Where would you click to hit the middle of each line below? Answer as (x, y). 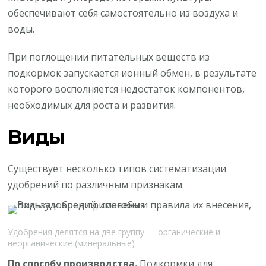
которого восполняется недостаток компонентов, (126, 89)
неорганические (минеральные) (72, 243)
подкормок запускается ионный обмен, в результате (132, 73)
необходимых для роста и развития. (92, 105)
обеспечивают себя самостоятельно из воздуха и (123, 13)
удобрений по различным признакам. (96, 185)
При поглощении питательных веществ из (109, 57)
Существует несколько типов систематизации (117, 169)
